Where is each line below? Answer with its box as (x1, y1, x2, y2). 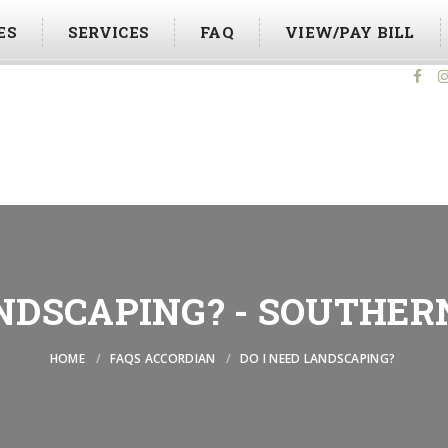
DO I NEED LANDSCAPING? (240, 350, 396, 367)
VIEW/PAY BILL (285, 22, 415, 42)
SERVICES (67, 22, 150, 42)
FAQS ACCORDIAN (109, 350, 216, 367)
